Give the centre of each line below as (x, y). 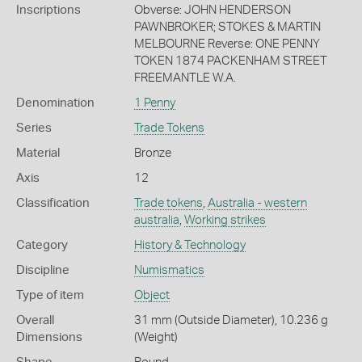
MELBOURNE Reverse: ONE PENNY (227, 44)
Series (34, 128)
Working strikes (225, 220)
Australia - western (257, 203)
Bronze (152, 153)
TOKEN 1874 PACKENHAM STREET (230, 61)
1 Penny (154, 103)
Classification (53, 203)
